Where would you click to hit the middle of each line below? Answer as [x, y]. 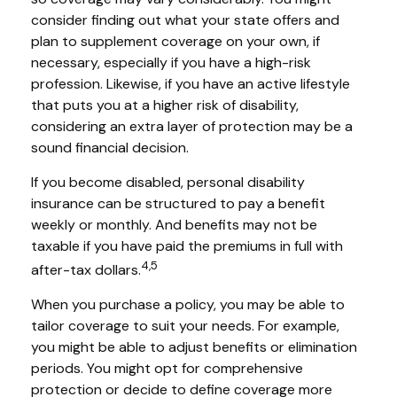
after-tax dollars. [86, 270]
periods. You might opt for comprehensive [167, 369]
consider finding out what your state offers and [185, 19]
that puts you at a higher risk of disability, [165, 105]
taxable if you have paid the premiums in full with [187, 245]
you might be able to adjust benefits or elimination [194, 347]
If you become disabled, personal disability [168, 182]
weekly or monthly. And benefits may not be [174, 224]
